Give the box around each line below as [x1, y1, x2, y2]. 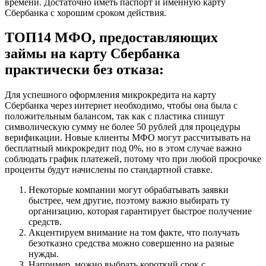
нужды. [28, 249, 59, 259]
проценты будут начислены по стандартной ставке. [5, 164, 213, 175]
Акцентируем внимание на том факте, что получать [28, 227, 239, 238]
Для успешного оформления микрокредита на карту [5, 90, 216, 100]
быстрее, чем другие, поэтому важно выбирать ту [28, 195, 230, 206]
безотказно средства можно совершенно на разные [28, 238, 234, 249]
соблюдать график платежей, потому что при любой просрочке [5, 154, 261, 164]
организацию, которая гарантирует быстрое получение [28, 206, 252, 217]
